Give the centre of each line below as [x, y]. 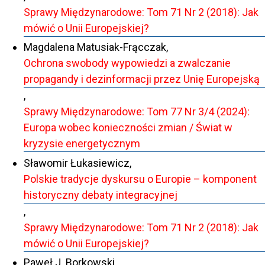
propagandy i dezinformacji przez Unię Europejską [142, 79]
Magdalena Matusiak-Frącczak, [96, 47]
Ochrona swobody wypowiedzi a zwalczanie [127, 63]
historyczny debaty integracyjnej [101, 195]
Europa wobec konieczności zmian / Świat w [128, 128]
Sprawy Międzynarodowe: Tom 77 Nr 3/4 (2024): [137, 112]
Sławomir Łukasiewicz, [77, 163]
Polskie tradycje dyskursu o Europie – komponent [140, 179]
